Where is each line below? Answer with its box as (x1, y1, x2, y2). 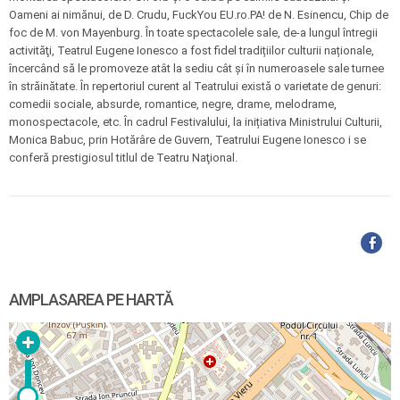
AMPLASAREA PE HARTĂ (9, 290, 173, 309)
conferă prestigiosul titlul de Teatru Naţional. (9, 151, 237, 164)
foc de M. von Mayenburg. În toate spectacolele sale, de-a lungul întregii (9, 26, 378, 39)
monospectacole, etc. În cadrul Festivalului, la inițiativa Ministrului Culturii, (9, 115, 382, 129)
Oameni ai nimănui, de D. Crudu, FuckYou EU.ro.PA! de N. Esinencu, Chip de (9, 8, 388, 21)
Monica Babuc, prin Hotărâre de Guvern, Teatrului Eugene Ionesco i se (9, 133, 366, 146)
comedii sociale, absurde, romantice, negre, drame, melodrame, (9, 97, 337, 111)
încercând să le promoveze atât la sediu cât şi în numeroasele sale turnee (9, 62, 384, 75)
